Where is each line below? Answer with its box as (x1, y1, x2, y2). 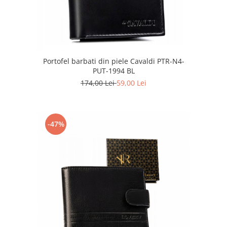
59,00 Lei (117, 78, 146, 88)
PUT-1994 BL (92, 66, 135, 76)
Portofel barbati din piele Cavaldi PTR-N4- (43, 56, 184, 66)
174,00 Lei (81, 78, 117, 88)
